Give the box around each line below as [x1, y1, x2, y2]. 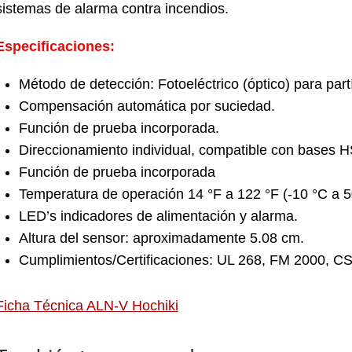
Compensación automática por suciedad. [19, 97, 275, 114]
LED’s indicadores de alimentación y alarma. [19, 207, 298, 224]
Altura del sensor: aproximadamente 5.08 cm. [19, 229, 304, 246]
